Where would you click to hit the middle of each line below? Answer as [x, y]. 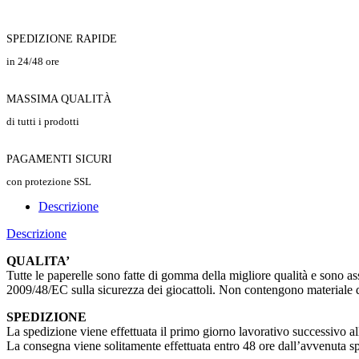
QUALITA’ [38, 261]
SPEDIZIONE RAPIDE [62, 39]
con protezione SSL [49, 182]
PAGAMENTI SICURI [59, 159]
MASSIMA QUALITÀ [59, 99]
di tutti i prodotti [43, 122]
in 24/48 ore [33, 62]
